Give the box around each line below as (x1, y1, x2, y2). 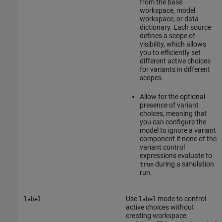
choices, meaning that (139, 109, 207, 117)
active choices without (125, 203, 194, 211)
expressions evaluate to (139, 151, 212, 160)
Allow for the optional (139, 92, 205, 101)
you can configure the (139, 117, 206, 126)
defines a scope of (139, 31, 195, 40)
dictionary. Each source (139, 23, 211, 31)
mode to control (156, 194, 206, 203)
